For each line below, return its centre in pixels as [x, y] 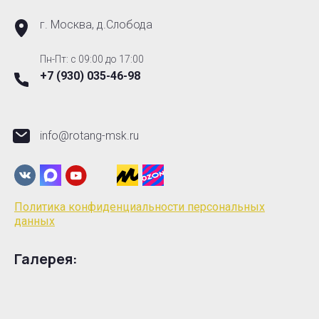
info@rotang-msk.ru [89, 136]
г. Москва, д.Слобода [96, 25]
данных [35, 221]
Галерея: [46, 259]
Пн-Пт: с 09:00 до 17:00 [92, 59]
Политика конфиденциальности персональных [140, 207]
